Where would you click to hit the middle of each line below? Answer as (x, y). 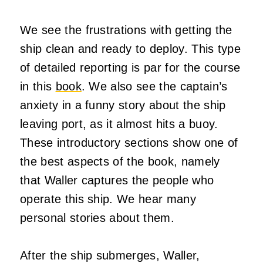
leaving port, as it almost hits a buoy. (119, 124)
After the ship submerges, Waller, (110, 255)
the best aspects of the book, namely (120, 161)
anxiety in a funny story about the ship (123, 105)
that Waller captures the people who (117, 180)
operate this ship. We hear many (108, 199)
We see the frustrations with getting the (126, 30)
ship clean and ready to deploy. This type (131, 48)
